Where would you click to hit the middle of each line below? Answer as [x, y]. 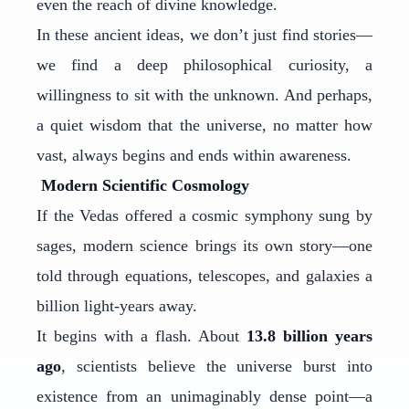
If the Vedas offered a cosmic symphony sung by [204, 215]
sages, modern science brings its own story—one [204, 246]
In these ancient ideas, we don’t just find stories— [204, 35]
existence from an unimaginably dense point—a [204, 396]
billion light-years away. [117, 306]
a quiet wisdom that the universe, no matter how [204, 125]
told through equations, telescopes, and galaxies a [204, 276]
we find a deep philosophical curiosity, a [204, 65]
